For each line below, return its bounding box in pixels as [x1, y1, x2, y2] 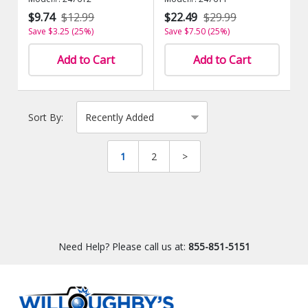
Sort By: [28, 111, 64, 124]
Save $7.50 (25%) [164, 25, 230, 37]
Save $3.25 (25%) [28, 25, 94, 37]
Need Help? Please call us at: [58, 240, 188, 253]
